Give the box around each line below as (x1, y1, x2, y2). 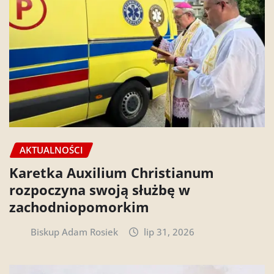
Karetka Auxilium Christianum (9, 163, 214, 182)
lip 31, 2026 (144, 225, 195, 238)
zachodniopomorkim (9, 197, 149, 216)
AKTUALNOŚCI (20, 144, 83, 157)
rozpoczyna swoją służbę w (9, 180, 190, 199)
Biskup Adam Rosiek (30, 225, 118, 238)
